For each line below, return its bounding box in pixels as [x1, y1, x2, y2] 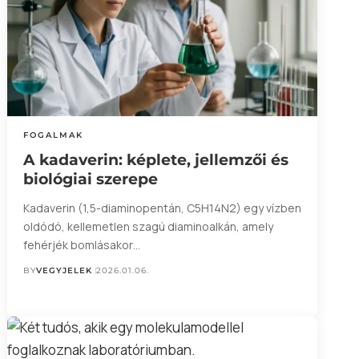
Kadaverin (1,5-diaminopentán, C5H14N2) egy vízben [22, 200, 301, 216]
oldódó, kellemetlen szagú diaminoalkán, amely [22, 219, 273, 235]
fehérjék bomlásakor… [22, 237, 140, 253]
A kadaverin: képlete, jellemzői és [22, 151, 288, 170]
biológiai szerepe [22, 170, 158, 189]
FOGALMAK [22, 130, 83, 141]
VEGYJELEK [35, 265, 92, 276]
